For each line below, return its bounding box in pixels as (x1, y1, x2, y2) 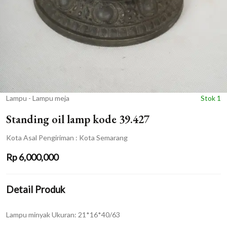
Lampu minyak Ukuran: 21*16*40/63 (6, 210, 120, 219)
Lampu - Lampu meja (6, 94, 69, 102)
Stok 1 (201, 94, 221, 102)
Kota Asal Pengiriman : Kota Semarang (6, 133, 128, 142)
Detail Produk (6, 183, 65, 195)
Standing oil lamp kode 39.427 (6, 111, 149, 127)
